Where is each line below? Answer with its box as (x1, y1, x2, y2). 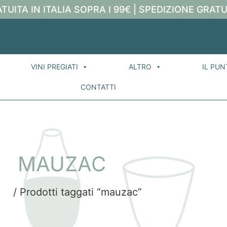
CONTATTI (81, 83, 116, 91)
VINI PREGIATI (31, 62, 78, 71)
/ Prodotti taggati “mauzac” (10, 186, 142, 198)
